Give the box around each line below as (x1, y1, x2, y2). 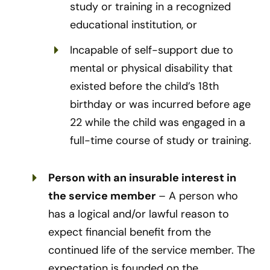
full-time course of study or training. (70, 133, 251, 148)
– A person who (155, 189, 238, 204)
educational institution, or (70, 17, 197, 33)
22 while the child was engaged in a (70, 115, 245, 130)
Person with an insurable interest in (48, 171, 236, 186)
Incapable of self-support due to (70, 43, 233, 58)
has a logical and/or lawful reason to (48, 207, 229, 222)
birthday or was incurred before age (70, 97, 251, 112)
